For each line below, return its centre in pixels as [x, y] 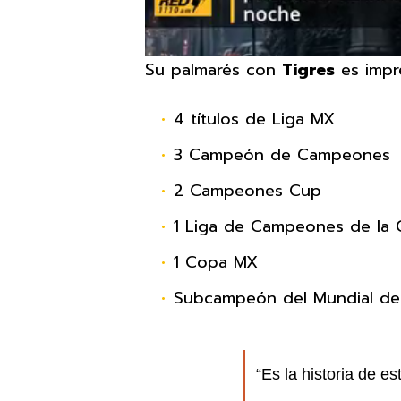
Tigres [308, 70]
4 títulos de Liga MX [254, 119]
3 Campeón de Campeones [282, 155]
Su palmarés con [213, 70]
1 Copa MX [215, 263]
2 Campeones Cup [247, 191]
